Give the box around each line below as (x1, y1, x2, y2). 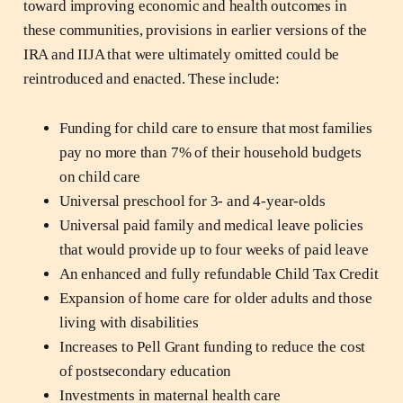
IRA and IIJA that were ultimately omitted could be (22, 45, 340, 63)
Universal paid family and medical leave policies (58, 216, 363, 234)
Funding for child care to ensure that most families (58, 119, 373, 137)
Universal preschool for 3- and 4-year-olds (58, 192, 326, 210)
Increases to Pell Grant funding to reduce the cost (58, 337, 366, 355)
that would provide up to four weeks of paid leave (58, 240, 369, 258)
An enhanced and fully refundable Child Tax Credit (58, 264, 379, 282)
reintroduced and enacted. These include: (22, 69, 280, 87)
